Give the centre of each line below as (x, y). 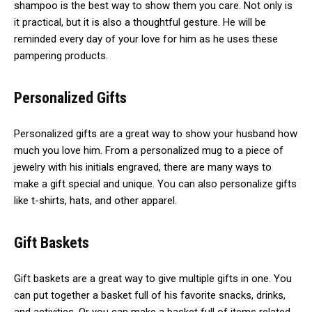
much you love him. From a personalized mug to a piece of (149, 151)
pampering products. (62, 56)
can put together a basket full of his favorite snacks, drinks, (150, 296)
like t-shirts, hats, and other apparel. (95, 201)
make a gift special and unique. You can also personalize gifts (155, 184)
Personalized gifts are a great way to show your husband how (156, 134)
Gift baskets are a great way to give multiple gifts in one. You (153, 279)
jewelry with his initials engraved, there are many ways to (143, 167)
